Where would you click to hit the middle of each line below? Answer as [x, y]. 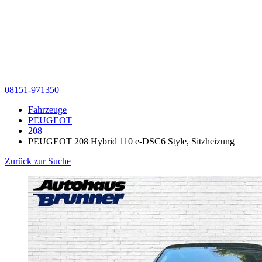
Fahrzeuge [47, 110]
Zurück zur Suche [38, 161]
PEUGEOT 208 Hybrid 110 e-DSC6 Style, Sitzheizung [131, 142]
